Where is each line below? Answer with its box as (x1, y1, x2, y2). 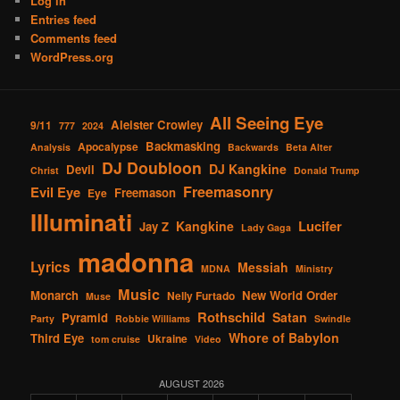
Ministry (296, 261, 334, 275)
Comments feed (30, 29, 118, 46)
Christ (30, 162, 60, 177)
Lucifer (298, 215, 343, 236)
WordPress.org (30, 48, 114, 65)
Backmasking (146, 137, 221, 154)
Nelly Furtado (167, 287, 236, 304)
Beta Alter (286, 139, 333, 154)
